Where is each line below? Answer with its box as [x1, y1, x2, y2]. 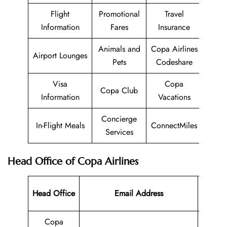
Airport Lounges [33, 49, 87, 61]
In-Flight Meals [35, 119, 85, 131]
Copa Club [100, 84, 138, 96]
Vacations [158, 91, 191, 103]
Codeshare [156, 56, 193, 68]
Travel [164, 8, 184, 20]
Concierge [101, 112, 137, 125]
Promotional [98, 8, 140, 20]
